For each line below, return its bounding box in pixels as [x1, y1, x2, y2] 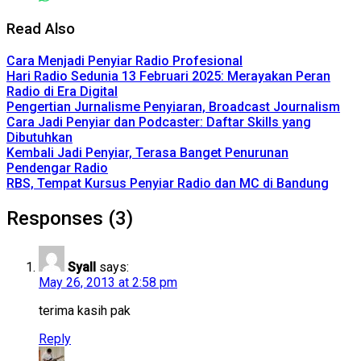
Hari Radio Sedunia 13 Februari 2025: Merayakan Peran [6, 68, 330, 84]
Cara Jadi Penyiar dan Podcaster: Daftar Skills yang [6, 114, 311, 130]
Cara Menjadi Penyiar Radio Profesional [6, 52, 243, 68]
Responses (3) [6, 206, 133, 230]
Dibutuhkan [6, 129, 73, 145]
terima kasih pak [39, 302, 131, 318]
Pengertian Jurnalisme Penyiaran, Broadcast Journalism [6, 98, 340, 114]
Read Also [6, 20, 75, 39]
